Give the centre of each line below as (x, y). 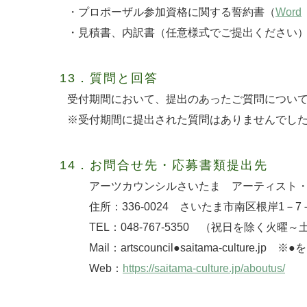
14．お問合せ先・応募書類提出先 (164, 165)
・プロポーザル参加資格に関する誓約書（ (166, 12)
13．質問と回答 (109, 78)
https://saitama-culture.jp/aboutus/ (204, 268)
